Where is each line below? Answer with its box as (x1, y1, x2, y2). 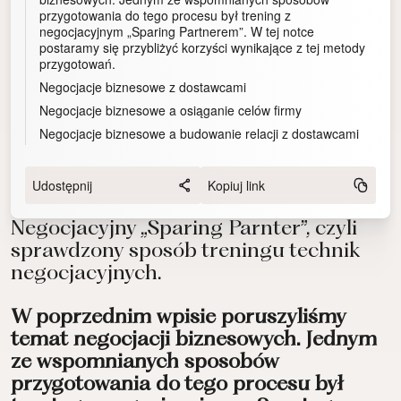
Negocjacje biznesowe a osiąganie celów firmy (39, 101, 302, 120)
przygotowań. (39, 55, 115, 73)
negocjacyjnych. (11, 264, 162, 285)
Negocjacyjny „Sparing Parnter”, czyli (11, 219, 357, 240)
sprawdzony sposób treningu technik (11, 242, 360, 262)
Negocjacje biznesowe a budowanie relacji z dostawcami (39, 124, 359, 143)
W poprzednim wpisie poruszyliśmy (11, 308, 346, 328)
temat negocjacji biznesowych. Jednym (11, 330, 377, 351)
